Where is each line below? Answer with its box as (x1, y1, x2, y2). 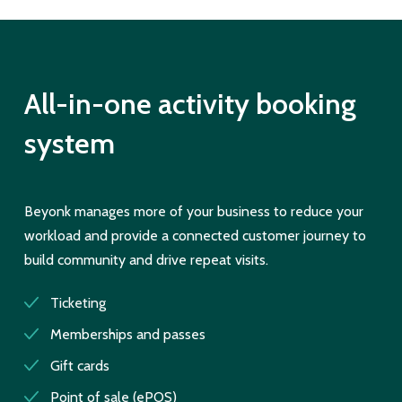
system (23, 126, 115, 162)
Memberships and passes (49, 325, 205, 343)
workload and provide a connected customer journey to (23, 227, 366, 245)
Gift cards (49, 356, 109, 374)
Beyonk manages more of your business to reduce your (23, 203, 363, 221)
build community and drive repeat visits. (23, 251, 268, 269)
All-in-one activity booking (23, 86, 356, 122)
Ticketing (49, 293, 106, 311)
